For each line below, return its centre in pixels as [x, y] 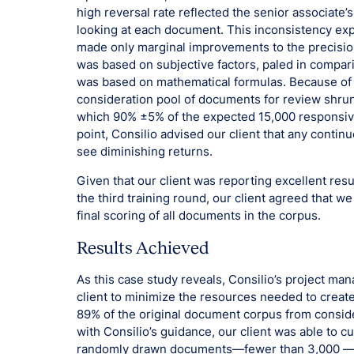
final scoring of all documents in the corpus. [199, 215]
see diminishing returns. [145, 152]
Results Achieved [143, 247]
